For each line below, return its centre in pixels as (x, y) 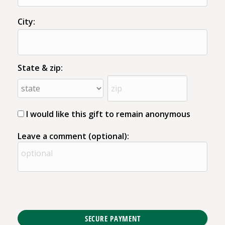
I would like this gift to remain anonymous (108, 114)
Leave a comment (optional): (73, 136)
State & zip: (40, 68)
